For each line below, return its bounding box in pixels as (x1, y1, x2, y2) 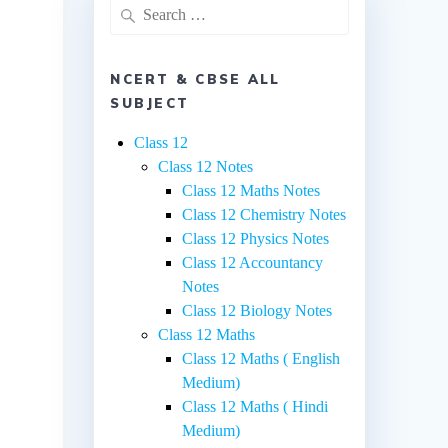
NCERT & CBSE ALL (110, 70, 281, 87)
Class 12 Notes (158, 157, 254, 175)
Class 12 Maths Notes (182, 181, 321, 199)
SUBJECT (110, 94, 190, 111)
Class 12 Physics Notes (182, 229, 330, 247)
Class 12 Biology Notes (182, 301, 333, 319)
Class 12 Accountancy (182, 253, 324, 271)
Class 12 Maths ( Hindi (182, 397, 329, 415)
